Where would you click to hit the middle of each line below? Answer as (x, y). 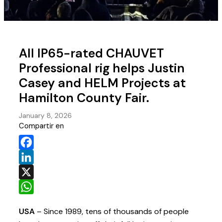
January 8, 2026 (46, 116)
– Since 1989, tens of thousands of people (112, 212)
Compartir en (42, 126)
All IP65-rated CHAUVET (92, 54)
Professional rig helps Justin (102, 68)
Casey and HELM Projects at (103, 83)
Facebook (36, 157)
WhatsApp (37, 202)
